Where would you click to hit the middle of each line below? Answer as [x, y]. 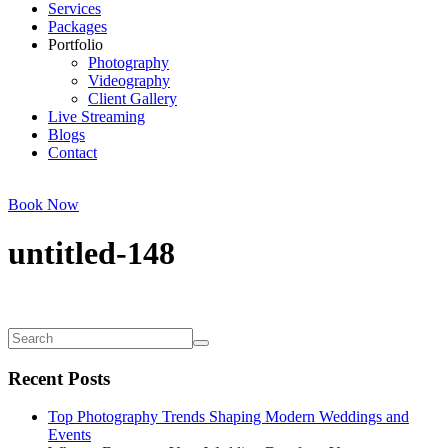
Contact [72, 152]
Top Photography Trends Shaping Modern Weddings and [228, 417]
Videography [129, 80]
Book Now [43, 204]
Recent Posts [59, 378]
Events [69, 435]
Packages [77, 26]
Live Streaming [96, 116]
